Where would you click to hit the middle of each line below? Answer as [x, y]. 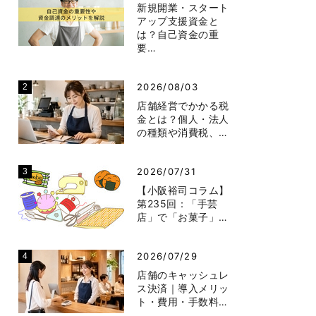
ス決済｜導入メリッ [183, 288]
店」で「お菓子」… [183, 217]
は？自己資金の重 [178, 34]
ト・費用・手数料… [183, 301]
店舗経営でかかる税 [183, 105]
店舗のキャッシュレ [183, 274]
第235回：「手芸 [178, 203]
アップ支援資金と [178, 20]
